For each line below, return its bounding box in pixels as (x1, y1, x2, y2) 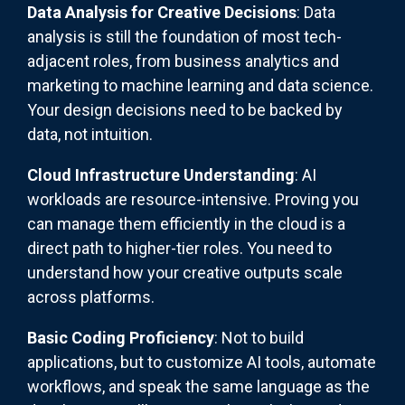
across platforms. (27, 287, 155, 307)
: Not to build (214, 328, 304, 348)
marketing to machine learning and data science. (27, 76, 373, 96)
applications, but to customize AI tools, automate (27, 353, 376, 372)
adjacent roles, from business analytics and (27, 52, 339, 71)
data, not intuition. (27, 125, 153, 145)
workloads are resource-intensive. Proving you (27, 190, 359, 210)
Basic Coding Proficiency (27, 328, 214, 348)
